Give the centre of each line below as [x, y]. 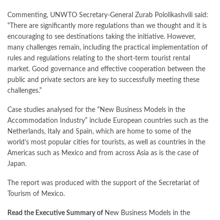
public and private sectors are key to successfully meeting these [103, 80]
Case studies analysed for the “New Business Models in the [96, 110]
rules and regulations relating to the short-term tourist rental [99, 58]
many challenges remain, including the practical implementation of [108, 48]
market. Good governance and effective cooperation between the [106, 69]
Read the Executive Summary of [56, 213]
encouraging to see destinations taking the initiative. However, [101, 37]
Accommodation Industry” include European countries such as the [108, 121]
